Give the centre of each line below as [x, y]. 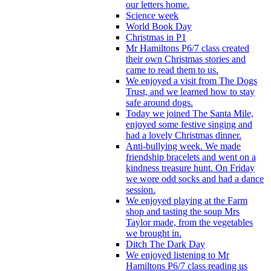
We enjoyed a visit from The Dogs [191, 80]
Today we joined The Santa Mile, [190, 113]
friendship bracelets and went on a [191, 157]
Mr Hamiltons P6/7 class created [188, 48]
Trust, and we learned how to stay [190, 91]
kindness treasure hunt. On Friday [190, 168]
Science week [152, 15]
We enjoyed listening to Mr [178, 255]
